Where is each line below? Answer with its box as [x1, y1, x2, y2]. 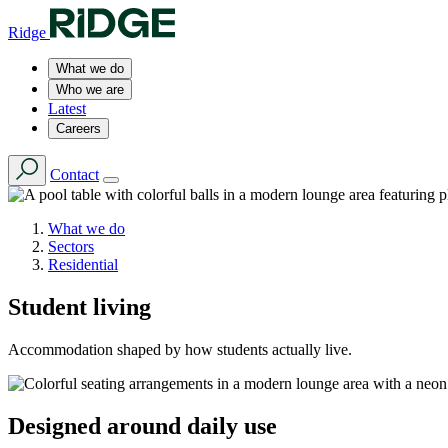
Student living [8, 293, 151, 320]
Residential [48, 256, 118, 273]
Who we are [56, 82, 124, 97]
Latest [48, 100, 86, 117]
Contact [50, 166, 99, 183]
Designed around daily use [8, 412, 277, 439]
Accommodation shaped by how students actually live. [8, 340, 352, 358]
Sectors [48, 238, 94, 255]
